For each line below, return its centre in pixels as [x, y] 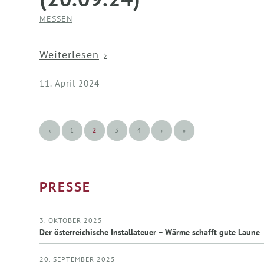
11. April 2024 [70, 83]
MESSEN [56, 18]
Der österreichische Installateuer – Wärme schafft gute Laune [150, 232]
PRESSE [65, 186]
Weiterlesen [69, 55]
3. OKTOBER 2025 [71, 220]
